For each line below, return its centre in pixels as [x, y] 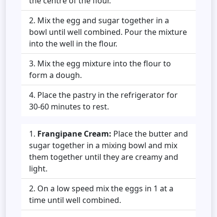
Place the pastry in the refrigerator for [108, 95]
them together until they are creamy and [104, 157]
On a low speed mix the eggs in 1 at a [105, 188]
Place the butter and [150, 133]
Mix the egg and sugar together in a [103, 20]
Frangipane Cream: [74, 133]
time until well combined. [75, 200]
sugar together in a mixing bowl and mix [103, 145]
